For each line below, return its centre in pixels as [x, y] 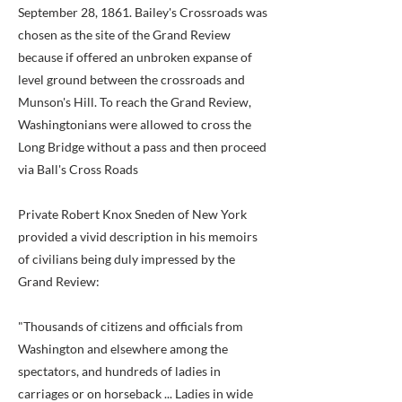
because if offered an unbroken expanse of [135, 57]
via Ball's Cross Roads [78, 169]
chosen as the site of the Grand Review [124, 35]
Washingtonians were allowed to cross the [135, 124]
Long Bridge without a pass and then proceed [142, 147]
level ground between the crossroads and [131, 79]
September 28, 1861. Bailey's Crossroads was [143, 12]
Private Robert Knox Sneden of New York [132, 214]
